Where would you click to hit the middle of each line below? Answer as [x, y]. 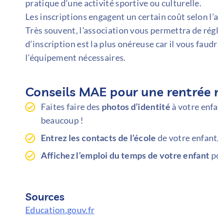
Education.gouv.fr [60, 210]
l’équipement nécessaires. [76, 58]
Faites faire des [71, 107]
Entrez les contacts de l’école [98, 138]
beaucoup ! [62, 120]
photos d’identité [136, 107]
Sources [45, 197]
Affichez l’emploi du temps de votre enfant [125, 155]
